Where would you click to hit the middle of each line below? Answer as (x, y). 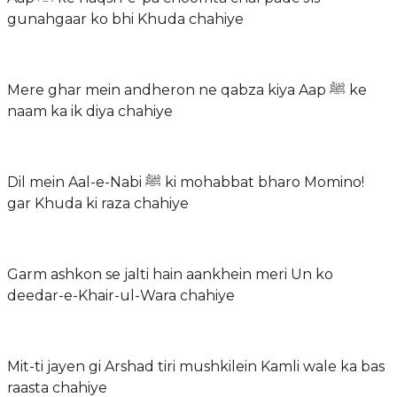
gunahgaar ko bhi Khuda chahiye (125, 19)
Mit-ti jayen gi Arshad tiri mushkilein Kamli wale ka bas (196, 366)
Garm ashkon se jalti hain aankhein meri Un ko (170, 274)
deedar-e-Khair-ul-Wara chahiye (121, 295)
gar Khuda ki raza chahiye (98, 203)
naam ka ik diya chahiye (90, 111)
